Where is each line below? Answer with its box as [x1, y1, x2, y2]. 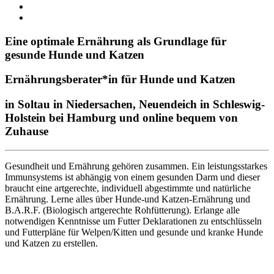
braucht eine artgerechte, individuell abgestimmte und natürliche [5, 182, 251, 193]
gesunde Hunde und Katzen [5, 48, 144, 61]
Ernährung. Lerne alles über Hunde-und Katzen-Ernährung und [5, 193, 250, 204]
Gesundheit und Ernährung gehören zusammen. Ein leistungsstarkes [5, 160, 267, 171]
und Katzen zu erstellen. [5, 237, 98, 248]
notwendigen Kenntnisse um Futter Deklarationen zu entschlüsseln [5, 215, 262, 226]
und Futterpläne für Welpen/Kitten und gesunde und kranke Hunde [5, 226, 263, 237]
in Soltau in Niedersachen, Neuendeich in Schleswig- [5, 98, 265, 111]
